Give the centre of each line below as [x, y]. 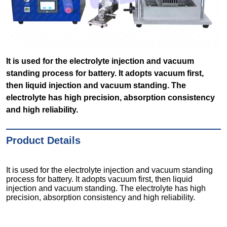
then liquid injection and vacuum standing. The [96, 86]
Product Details [44, 141]
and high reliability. [42, 110]
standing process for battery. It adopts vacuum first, [105, 73]
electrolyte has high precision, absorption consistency [111, 98]
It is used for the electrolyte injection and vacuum [100, 61]
